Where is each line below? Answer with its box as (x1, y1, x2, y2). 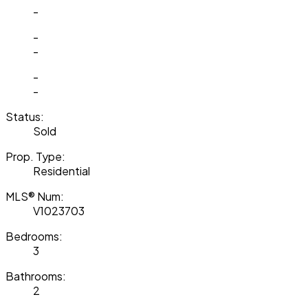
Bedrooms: (5, 228, 63, 243)
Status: (5, 109, 44, 124)
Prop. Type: (5, 148, 65, 164)
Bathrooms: (5, 268, 66, 283)
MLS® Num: (5, 188, 64, 203)
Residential (33, 163, 90, 178)
